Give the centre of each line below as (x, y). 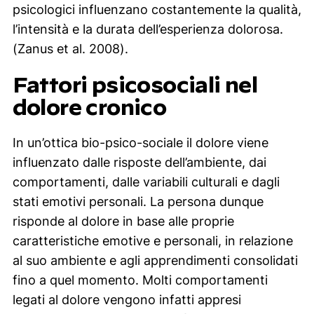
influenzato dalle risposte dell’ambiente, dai (139, 162)
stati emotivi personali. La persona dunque (138, 201)
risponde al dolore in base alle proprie (123, 221)
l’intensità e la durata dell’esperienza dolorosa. (148, 29)
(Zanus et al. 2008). (70, 48)
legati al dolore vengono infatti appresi (127, 299)
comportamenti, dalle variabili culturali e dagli (146, 182)
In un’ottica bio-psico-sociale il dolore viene (140, 142)
